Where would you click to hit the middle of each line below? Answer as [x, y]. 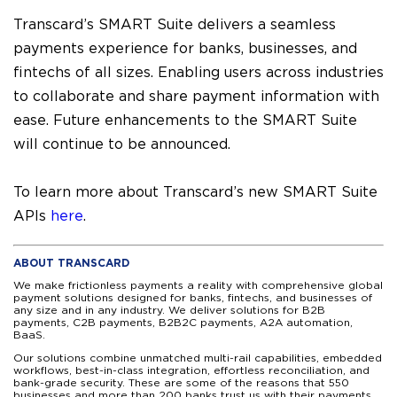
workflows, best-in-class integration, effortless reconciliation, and [191, 370]
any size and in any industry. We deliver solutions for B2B [169, 310]
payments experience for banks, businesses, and [185, 49]
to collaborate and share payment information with [196, 97]
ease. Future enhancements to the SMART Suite [185, 121]
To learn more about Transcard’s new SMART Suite [195, 192]
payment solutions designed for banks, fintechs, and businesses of [193, 298]
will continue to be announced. [122, 144]
